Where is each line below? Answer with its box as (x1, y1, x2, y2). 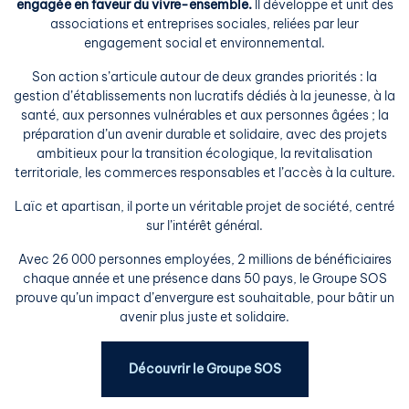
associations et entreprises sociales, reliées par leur (50, 16, 359, 33)
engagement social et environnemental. (84, 35, 325, 52)
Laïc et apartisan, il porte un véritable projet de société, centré (15, 198, 394, 215)
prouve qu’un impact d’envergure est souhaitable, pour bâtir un (15, 289, 394, 307)
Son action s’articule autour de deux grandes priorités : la (32, 68, 377, 86)
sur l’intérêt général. (146, 217, 263, 235)
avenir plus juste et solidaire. (120, 309, 289, 326)
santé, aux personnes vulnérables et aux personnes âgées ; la (20, 107, 389, 124)
